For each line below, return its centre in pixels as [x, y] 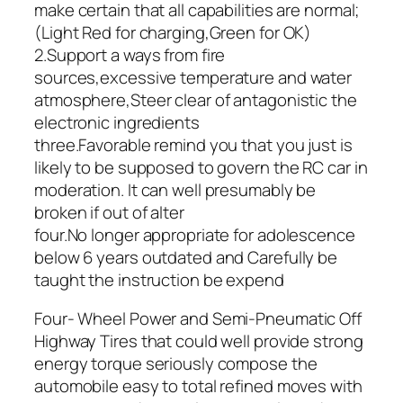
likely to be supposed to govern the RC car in [201, 167]
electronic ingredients [117, 122]
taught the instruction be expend [159, 279]
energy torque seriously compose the [176, 364]
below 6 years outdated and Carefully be [186, 257]
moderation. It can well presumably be [175, 189]
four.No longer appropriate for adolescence [195, 234]
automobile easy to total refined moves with [198, 386]
